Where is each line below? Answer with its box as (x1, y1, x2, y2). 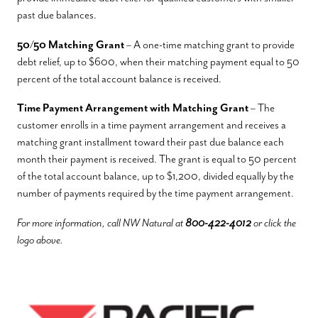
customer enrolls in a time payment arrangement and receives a (17, 118, 286, 133)
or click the (253, 215, 296, 230)
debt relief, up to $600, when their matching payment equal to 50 (17, 54, 300, 69)
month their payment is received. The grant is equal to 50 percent (17, 152, 297, 167)
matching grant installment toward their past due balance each (17, 135, 284, 150)
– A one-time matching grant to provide (124, 37, 295, 52)
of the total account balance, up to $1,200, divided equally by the (17, 169, 294, 184)
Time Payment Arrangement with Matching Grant (17, 101, 248, 116)
